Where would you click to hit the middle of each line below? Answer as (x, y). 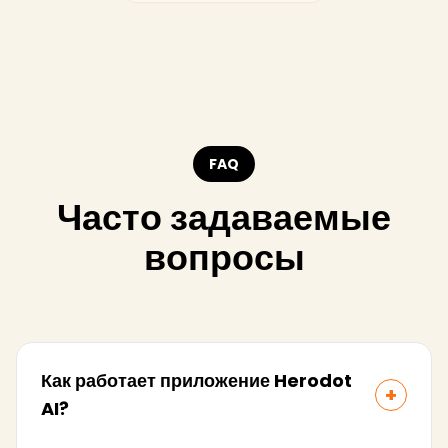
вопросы (224, 258)
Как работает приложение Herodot (196, 381)
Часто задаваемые (224, 218)
